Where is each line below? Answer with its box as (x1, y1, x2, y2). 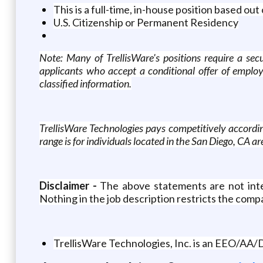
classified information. (39, 76, 131, 90)
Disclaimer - (39, 178, 100, 192)
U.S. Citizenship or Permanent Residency (53, 15, 238, 29)
